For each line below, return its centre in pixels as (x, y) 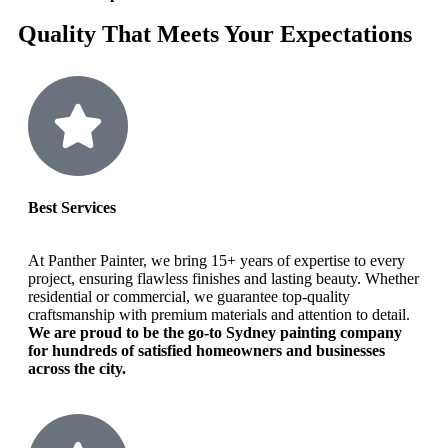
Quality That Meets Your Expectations (215, 33)
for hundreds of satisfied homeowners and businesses (206, 350)
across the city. (77, 368)
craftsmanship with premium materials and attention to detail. (219, 314)
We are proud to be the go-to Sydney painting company (215, 332)
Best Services (72, 207)
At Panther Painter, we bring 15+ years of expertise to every (216, 260)
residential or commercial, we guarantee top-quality (189, 296)
